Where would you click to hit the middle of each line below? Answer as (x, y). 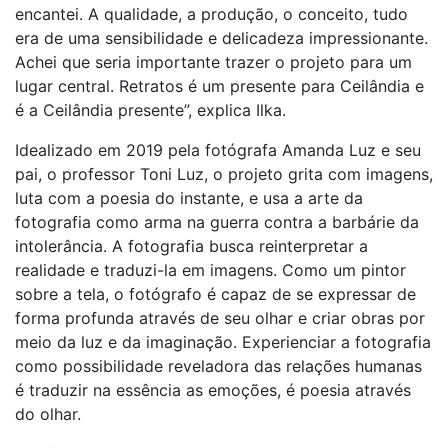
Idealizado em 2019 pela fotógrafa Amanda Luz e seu (218, 150)
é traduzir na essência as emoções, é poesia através (213, 390)
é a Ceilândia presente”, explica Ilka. (150, 110)
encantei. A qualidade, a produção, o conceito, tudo (211, 14)
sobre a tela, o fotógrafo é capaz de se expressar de (215, 294)
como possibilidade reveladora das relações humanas (218, 366)
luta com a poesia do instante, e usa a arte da (189, 198)
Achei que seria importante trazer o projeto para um (213, 62)
